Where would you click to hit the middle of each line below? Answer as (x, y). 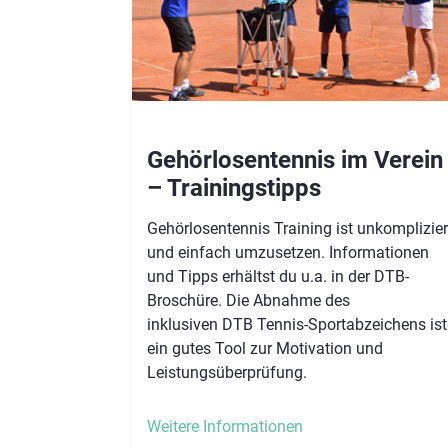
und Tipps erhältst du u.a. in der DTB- (278, 276)
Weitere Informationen (225, 426)
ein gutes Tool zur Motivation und (265, 348)
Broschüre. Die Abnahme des (248, 300)
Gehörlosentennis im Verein (295, 159)
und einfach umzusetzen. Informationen (288, 252)
